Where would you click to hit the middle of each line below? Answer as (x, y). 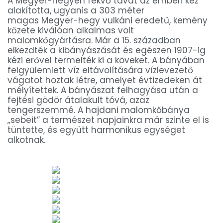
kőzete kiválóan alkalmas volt (71, 30)
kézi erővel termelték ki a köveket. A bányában (106, 60)
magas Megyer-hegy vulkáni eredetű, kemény (108, 20)
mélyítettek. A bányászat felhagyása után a (103, 90)
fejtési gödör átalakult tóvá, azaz (78, 100)
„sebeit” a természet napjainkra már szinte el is (108, 120)
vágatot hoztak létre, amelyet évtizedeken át (105, 80)
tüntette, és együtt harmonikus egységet (96, 130)
